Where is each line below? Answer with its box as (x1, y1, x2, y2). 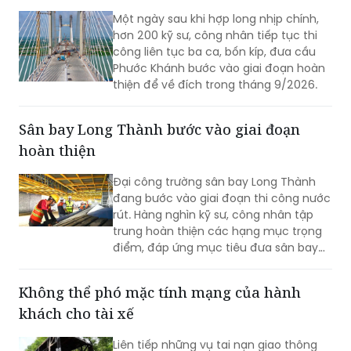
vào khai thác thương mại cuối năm (113, 255, 310, 272)
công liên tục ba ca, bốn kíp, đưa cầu (113, 43, 316, 60)
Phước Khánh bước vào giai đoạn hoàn (113, 60, 325, 76)
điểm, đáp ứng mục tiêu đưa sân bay (113, 239, 318, 255)
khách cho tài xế (19, 303, 134, 323)
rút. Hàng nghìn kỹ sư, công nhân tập (113, 206, 313, 223)
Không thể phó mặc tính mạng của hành (19, 282, 301, 302)
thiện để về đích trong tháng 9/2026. (113, 76, 317, 92)
